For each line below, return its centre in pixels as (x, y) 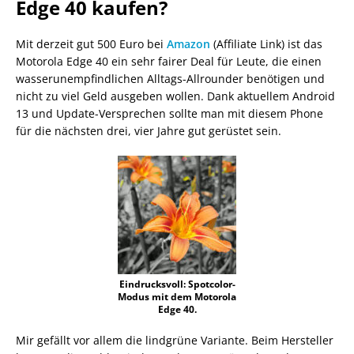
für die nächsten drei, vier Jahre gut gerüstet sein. (149, 130)
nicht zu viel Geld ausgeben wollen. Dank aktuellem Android (175, 96)
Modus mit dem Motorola (177, 296)
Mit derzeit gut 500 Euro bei (91, 43)
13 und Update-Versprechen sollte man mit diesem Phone (169, 113)
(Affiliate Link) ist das (266, 43)
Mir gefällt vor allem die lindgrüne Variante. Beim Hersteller (175, 340)
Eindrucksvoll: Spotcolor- (177, 284)
